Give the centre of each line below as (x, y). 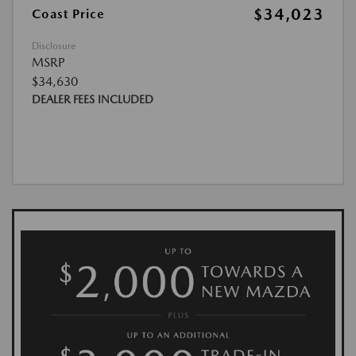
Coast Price (68, 14)
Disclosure (54, 46)
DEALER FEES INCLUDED (93, 99)
